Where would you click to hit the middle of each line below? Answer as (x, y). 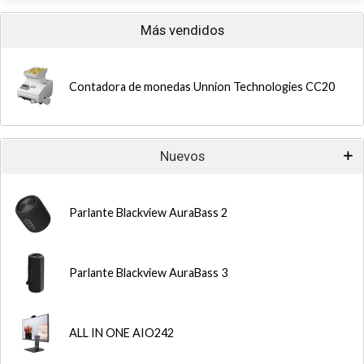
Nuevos (182, 156)
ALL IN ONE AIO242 (121, 333)
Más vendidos (182, 30)
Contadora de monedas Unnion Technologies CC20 (202, 87)
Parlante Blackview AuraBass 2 (148, 212)
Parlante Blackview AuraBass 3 (148, 273)
